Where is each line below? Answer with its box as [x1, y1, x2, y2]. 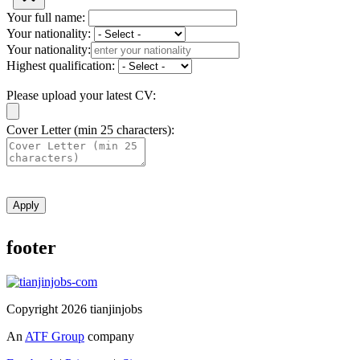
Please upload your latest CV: [6, 88, 156, 102]
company [84, 329, 134, 344]
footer [6, 237, 56, 259]
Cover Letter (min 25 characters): [6, 122, 174, 137]
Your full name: [6, 10, 88, 24]
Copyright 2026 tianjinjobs [6, 302, 142, 317]
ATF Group [25, 329, 84, 344]
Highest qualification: [6, 58, 118, 72]
